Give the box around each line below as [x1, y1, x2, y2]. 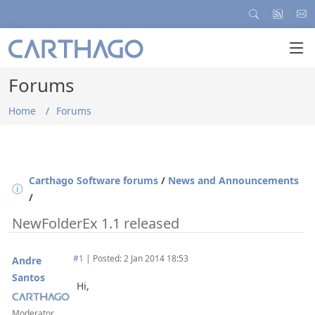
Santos [12, 271, 45, 284]
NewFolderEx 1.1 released [8, 214, 179, 233]
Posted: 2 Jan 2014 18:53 [91, 252, 188, 264]
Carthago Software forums [29, 174, 158, 187]
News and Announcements [168, 174, 299, 187]
